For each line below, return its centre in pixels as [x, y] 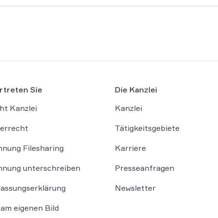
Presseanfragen [145, 168]
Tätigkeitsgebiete [147, 128]
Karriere [130, 148]
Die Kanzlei [136, 89]
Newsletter [135, 188]
